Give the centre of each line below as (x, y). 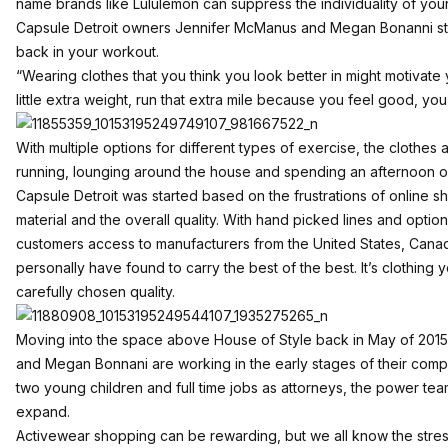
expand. (43, 411)
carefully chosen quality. (95, 291)
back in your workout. (87, 51)
